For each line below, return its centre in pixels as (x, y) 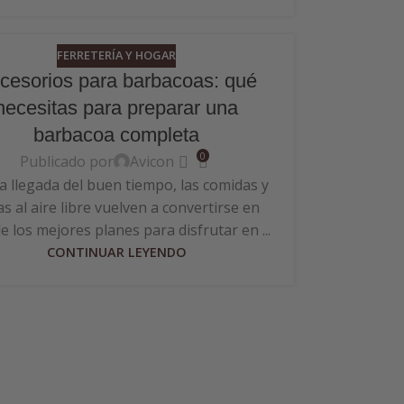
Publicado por (67, 161)
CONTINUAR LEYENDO (116, 252)
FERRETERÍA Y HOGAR (116, 55)
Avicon (152, 161)
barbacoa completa (116, 134)
